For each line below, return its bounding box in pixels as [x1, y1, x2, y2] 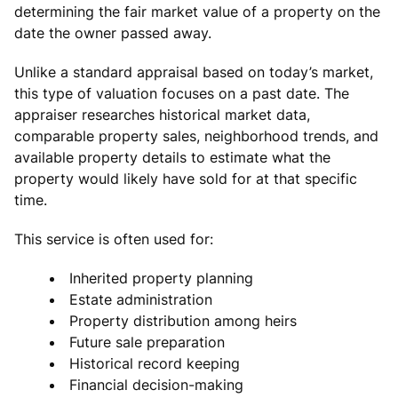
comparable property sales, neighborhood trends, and [14, 126, 378, 145]
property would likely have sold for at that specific [14, 169, 357, 187]
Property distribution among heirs [69, 311, 297, 330]
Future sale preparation [69, 332, 225, 351]
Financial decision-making [69, 375, 243, 394]
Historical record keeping [69, 354, 240, 372]
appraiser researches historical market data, [14, 105, 310, 123]
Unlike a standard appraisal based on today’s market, [14, 62, 373, 81]
